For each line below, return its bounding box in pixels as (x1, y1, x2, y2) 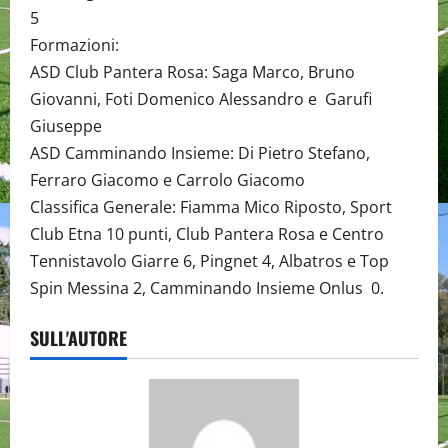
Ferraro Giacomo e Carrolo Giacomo (30, 169, 305, 192)
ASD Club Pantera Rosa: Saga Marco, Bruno (30, 61, 355, 84)
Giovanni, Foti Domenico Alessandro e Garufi (30, 88, 372, 111)
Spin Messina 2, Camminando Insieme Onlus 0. (30, 277, 384, 300)
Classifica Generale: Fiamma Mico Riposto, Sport (30, 196, 392, 219)
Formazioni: (30, 34, 119, 57)
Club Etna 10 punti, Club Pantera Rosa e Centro (30, 223, 384, 246)
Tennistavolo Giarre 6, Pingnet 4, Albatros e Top (30, 250, 389, 273)
